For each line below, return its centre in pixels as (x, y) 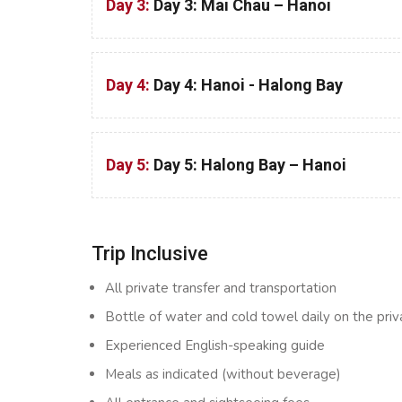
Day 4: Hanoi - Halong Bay (248, 85)
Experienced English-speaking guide (215, 345)
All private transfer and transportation (221, 288)
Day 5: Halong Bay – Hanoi (250, 165)
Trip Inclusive (150, 253)
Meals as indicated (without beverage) (223, 374)
